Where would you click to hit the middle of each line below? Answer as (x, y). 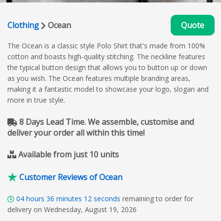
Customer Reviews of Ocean (71, 177)
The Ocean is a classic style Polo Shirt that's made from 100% (106, 45)
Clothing (23, 25)
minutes (69, 198)
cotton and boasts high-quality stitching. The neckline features (106, 56)
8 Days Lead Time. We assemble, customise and (106, 122)
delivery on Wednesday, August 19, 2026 (72, 209)
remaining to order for (158, 198)
